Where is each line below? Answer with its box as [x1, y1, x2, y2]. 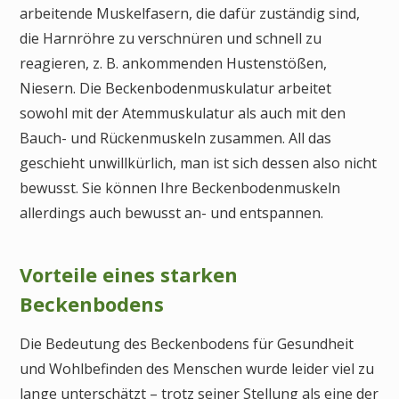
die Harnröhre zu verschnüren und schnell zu [20, 28, 322, 48]
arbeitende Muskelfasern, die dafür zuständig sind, [20, 3, 360, 23]
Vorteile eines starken [20, 260, 238, 288]
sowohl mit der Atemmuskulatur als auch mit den [20, 102, 346, 123]
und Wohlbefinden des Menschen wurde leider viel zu [20, 359, 374, 379]
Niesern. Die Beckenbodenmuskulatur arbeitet [20, 77, 331, 98]
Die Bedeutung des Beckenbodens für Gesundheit [20, 334, 354, 354]
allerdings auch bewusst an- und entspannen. [20, 202, 323, 223]
